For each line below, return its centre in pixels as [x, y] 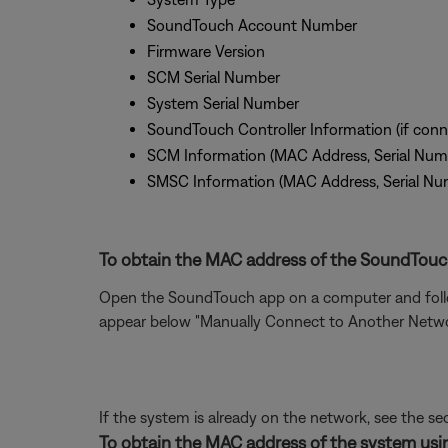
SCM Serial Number [213, 77]
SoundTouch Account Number [251, 25]
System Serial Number [222, 103]
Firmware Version [205, 51]
